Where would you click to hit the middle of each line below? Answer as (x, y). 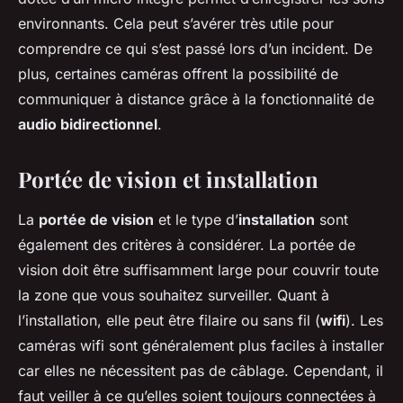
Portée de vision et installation (168, 179)
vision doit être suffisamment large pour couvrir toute (198, 270)
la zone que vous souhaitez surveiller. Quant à (174, 296)
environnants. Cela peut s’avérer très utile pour (176, 24)
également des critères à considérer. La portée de (187, 245)
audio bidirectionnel (88, 125)
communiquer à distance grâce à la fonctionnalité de (196, 99)
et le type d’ (196, 220)
